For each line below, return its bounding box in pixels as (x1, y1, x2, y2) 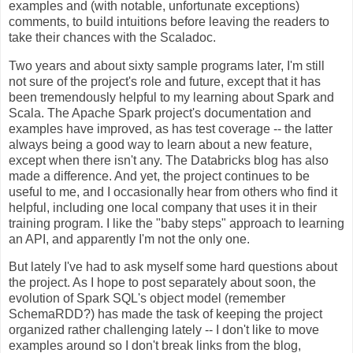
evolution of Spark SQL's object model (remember (9, 292, 285, 306)
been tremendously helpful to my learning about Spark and (9, 90, 334, 104)
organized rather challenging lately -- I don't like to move (9, 323, 319, 337)
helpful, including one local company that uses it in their (9, 200, 317, 214)
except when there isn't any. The (9, 153, 191, 167)
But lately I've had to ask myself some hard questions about (9, 260, 337, 274)
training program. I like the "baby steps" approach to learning (9, 216, 344, 230)
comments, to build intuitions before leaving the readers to (9, 14, 329, 28)
